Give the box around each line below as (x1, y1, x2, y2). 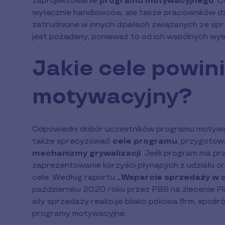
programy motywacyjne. (32, 208, 126, 218)
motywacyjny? (32, 84, 192, 110)
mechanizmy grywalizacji (32, 148, 141, 158)
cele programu (113, 136, 177, 146)
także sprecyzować (32, 136, 113, 146)
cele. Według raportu (32, 172, 117, 182)
